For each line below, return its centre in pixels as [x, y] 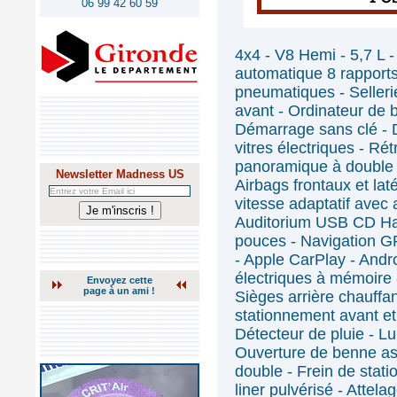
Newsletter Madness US [120, 174]
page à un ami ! [119, 291]
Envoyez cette [119, 280]
